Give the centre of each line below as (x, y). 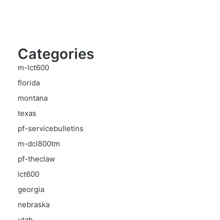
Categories (56, 54)
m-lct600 (33, 68)
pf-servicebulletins (51, 128)
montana (33, 98)
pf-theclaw (36, 159)
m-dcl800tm (39, 144)
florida (29, 83)
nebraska (34, 205)
